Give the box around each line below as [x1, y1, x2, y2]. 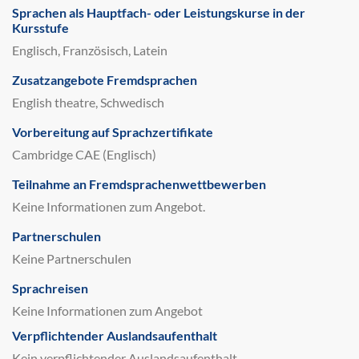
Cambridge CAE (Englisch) [12, 147, 156, 162]
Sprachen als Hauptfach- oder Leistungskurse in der [12, 5, 305, 20]
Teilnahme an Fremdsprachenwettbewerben [12, 176, 266, 192]
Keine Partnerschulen [12, 251, 131, 266]
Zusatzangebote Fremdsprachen [12, 72, 197, 87]
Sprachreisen [12, 280, 88, 296]
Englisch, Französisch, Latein [12, 42, 167, 58]
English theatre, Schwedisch [12, 95, 164, 110]
